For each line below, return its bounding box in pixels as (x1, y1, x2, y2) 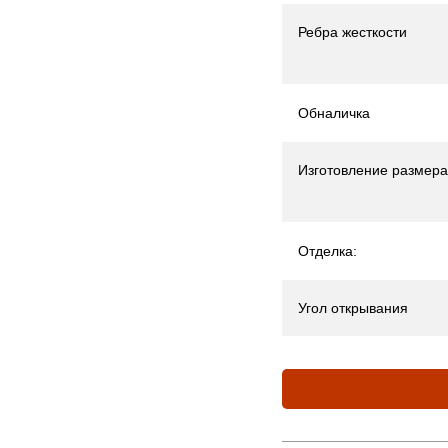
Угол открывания (298, 300, 408, 316)
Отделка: (298, 243, 357, 259)
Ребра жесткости (298, 24, 407, 40)
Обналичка (298, 105, 370, 121)
